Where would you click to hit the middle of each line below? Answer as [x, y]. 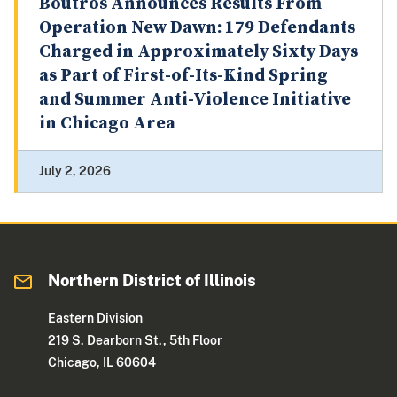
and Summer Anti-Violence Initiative [195, 100]
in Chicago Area [107, 124]
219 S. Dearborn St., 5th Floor [136, 341]
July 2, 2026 [75, 171]
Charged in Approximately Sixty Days [198, 52]
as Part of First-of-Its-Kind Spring [183, 76]
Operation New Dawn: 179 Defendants [197, 28]
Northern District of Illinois [152, 281]
